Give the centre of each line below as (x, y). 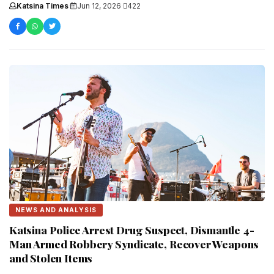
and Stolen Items (51, 257)
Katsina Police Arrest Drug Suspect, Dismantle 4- (132, 229)
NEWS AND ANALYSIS (56, 210)
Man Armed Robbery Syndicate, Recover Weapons (134, 243)
